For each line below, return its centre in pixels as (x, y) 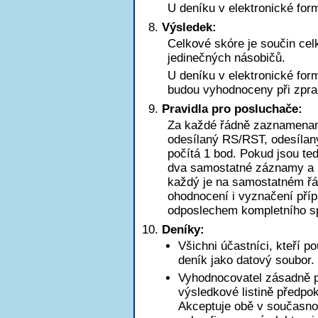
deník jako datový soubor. (246, 260)
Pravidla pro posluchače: (232, 109)
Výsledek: (189, 27)
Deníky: (183, 230)
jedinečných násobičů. (226, 58)
